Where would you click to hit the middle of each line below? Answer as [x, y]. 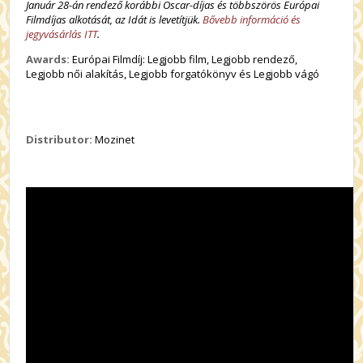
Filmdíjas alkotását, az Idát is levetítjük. [115, 19]
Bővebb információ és [252, 19]
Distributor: [60, 139]
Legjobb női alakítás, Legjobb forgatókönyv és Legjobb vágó [173, 74]
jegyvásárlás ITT [62, 34]
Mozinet [114, 139]
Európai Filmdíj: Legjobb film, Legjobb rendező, [184, 59]
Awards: [48, 59]
